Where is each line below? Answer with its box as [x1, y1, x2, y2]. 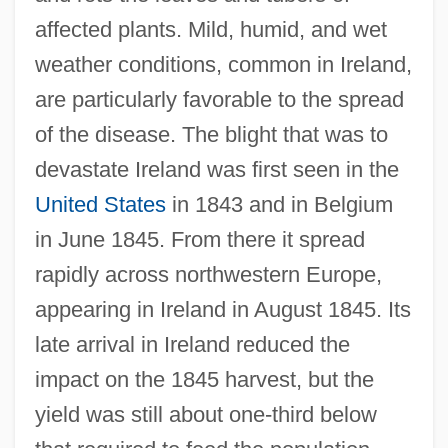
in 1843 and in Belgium [165, 191, 393, 217]
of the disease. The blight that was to [34, 121, 388, 147]
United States [34, 191, 166, 217]
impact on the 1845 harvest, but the [34, 366, 374, 392]
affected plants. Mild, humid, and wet [34, 16, 387, 42]
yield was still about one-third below [34, 401, 377, 427]
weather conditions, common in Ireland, [34, 51, 412, 77]
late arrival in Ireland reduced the [34, 331, 350, 357]
